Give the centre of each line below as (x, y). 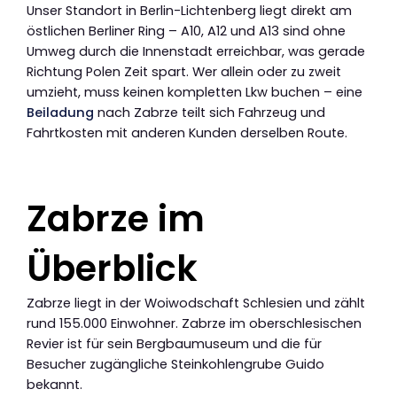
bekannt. (54, 384)
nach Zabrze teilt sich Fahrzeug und (210, 113)
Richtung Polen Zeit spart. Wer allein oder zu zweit (184, 72)
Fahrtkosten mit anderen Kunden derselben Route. (187, 133)
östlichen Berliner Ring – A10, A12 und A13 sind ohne (186, 31)
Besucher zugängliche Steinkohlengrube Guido (175, 364)
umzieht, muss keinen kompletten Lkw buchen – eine (195, 93)
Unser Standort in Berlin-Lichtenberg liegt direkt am (189, 11)
